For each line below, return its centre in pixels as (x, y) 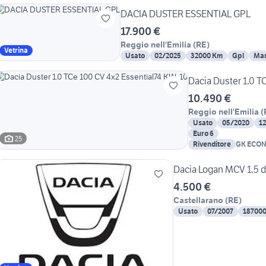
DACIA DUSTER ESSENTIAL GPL (186, 14)
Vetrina (16, 50)
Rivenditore (212, 144)
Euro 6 (203, 134)
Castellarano (198, 200)
